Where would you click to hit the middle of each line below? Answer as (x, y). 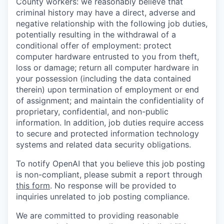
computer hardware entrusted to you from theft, (107, 56)
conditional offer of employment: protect (94, 45)
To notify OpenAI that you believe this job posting (110, 163)
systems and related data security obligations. (103, 144)
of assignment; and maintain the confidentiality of (110, 100)
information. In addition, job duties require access (110, 122)
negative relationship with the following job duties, (112, 23)
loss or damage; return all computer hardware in (107, 67)
